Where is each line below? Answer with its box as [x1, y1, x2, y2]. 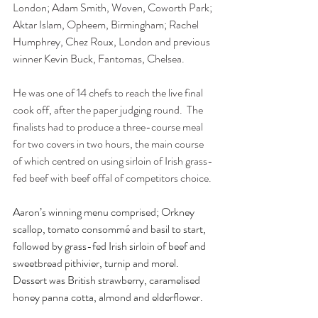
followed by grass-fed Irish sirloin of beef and [13, 238, 208, 254]
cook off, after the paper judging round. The [13, 102, 205, 118]
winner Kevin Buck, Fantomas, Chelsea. [13, 50, 185, 67]
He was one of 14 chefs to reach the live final [13, 84, 205, 101]
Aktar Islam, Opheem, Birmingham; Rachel [13, 16, 201, 33]
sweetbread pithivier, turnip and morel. [13, 255, 181, 271]
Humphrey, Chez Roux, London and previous [13, 33, 212, 50]
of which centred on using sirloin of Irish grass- [13, 153, 213, 169]
